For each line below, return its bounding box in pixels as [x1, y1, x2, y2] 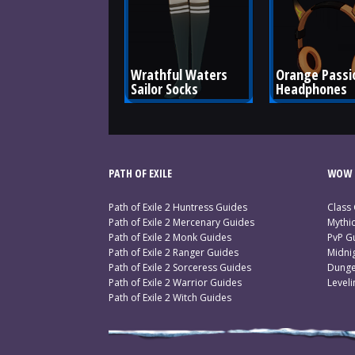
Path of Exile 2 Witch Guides [109, 291, 231, 304]
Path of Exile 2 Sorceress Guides [109, 261, 251, 274]
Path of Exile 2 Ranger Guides [109, 246, 239, 259]
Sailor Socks [131, 78, 198, 98]
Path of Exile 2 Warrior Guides [109, 276, 242, 289]
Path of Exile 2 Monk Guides [109, 231, 231, 244]
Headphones [275, 78, 347, 98]
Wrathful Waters [131, 64, 231, 84]
